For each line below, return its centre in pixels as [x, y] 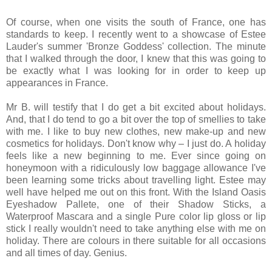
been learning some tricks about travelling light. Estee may [136, 180]
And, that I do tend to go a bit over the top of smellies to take [136, 120]
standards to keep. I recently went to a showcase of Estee [136, 35]
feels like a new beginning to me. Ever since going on [136, 156]
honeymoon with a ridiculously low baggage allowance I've [136, 168]
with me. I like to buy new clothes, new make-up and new [136, 132]
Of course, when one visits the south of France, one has [136, 22]
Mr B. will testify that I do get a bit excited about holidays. [136, 107]
